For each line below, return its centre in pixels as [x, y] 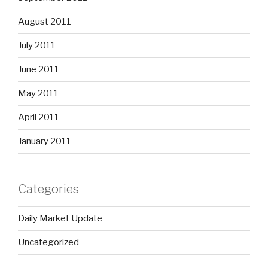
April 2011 [39, 118]
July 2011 [37, 46]
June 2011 [39, 70]
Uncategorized [48, 243]
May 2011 [38, 94]
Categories [48, 189]
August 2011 [45, 22]
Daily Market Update [60, 219]
